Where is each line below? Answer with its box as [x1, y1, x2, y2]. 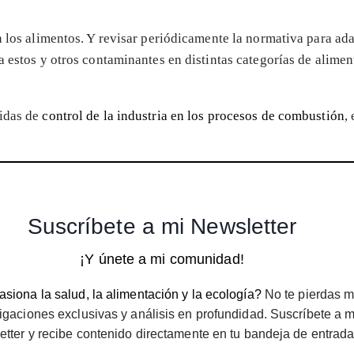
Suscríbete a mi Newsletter [27, 213, 297, 239]
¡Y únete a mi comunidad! [80, 250, 244, 267]
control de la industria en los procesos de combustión [42, 107, 345, 123]
